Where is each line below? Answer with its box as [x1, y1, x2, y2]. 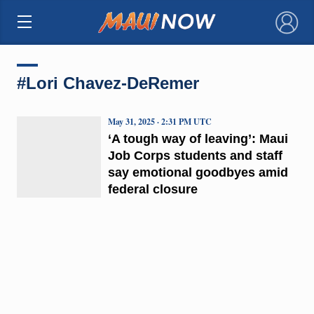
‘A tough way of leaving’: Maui [107, 131, 288, 146]
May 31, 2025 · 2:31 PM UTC [107, 115, 212, 128]
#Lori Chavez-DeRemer [16, 73, 199, 93]
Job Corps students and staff [107, 148, 282, 163]
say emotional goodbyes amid [107, 165, 288, 179]
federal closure [107, 182, 198, 196]
